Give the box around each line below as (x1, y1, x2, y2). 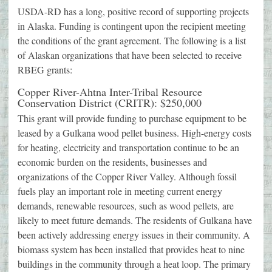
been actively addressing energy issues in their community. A (18, 228, 250, 242)
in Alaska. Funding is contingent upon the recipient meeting (18, 19, 246, 33)
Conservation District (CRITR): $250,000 (18, 95, 202, 110)
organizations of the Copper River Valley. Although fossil (18, 170, 237, 183)
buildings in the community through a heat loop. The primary (18, 257, 251, 271)
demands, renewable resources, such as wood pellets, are (18, 199, 234, 212)
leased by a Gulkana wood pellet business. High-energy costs (18, 126, 251, 140)
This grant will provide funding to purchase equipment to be (18, 112, 246, 125)
